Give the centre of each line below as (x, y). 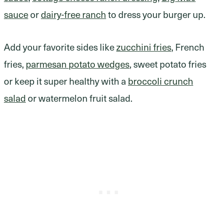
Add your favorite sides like (60, 47)
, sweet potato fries (168, 64)
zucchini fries (144, 47)
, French (188, 47)
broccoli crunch (161, 81)
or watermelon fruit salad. (79, 98)
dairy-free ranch (73, 14)
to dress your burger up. (156, 14)
